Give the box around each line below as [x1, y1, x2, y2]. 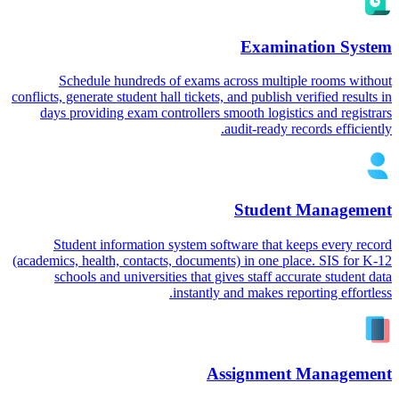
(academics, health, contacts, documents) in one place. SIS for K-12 [12, 252, 392, 268]
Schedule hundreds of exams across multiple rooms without [59, 73, 392, 89]
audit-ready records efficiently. [224, 121, 392, 137]
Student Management [234, 200, 392, 220]
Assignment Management [207, 363, 392, 383]
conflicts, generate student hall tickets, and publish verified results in [12, 89, 392, 105]
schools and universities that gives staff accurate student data [54, 268, 392, 284]
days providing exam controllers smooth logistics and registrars [40, 105, 392, 121]
